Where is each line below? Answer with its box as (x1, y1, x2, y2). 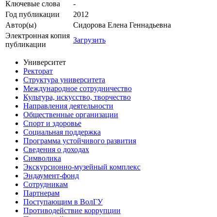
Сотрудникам (23, 180, 68, 189)
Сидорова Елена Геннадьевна (73, 21, 171, 30)
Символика (23, 154, 61, 163)
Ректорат (23, 67, 53, 76)
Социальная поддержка (23, 128, 101, 137)
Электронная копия (5, 31, 70, 40)
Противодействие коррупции (23, 206, 121, 215)
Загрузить (73, 36, 106, 45)
